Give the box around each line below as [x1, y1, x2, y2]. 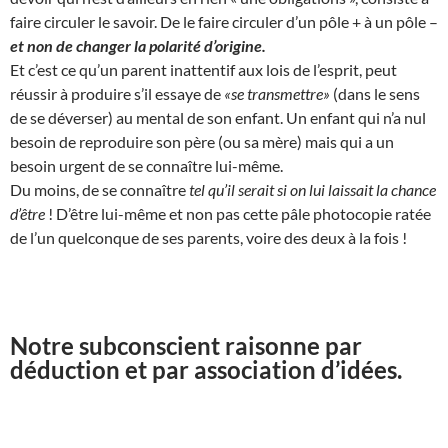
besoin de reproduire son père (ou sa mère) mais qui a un [10, 131, 394, 151]
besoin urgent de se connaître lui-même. [10, 155, 283, 175]
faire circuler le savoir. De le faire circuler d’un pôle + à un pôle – [10, 11, 438, 31]
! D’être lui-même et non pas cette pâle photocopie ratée [45, 203, 431, 223]
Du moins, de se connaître [10, 179, 189, 199]
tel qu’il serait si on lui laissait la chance [189, 179, 436, 199]
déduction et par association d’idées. [10, 354, 402, 384]
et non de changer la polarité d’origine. [10, 35, 266, 55]
